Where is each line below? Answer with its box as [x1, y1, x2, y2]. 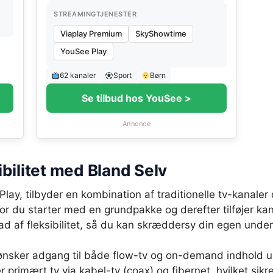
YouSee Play [60, 46, 107, 56]
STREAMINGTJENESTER [54, 10, 136, 18]
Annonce [122, 119, 151, 128]
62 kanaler [59, 71, 96, 80]
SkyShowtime [135, 29, 186, 38]
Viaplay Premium [60, 29, 122, 38]
